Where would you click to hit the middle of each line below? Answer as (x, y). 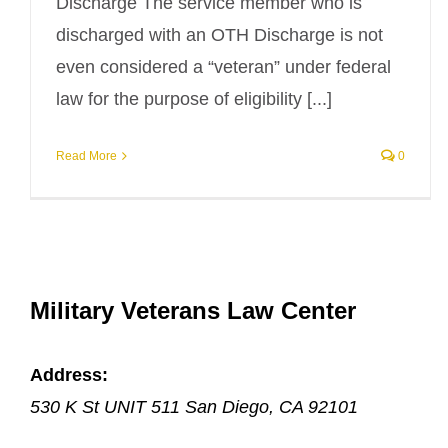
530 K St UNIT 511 (105, 406)
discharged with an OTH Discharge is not (219, 35)
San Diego (227, 406)
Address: (69, 374)
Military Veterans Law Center (193, 310)
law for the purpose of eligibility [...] (194, 99)
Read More (86, 156)
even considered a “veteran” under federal (223, 67)
